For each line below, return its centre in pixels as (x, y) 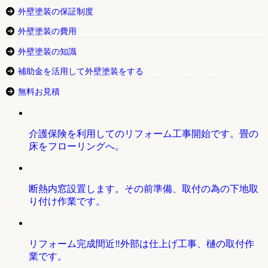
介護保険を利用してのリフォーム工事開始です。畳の (144, 134)
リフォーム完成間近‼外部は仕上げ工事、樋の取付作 (141, 244)
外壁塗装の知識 (47, 51)
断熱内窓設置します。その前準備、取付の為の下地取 (144, 189)
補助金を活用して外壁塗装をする (80, 72)
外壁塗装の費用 (47, 32)
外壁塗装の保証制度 (55, 12)
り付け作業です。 (67, 201)
